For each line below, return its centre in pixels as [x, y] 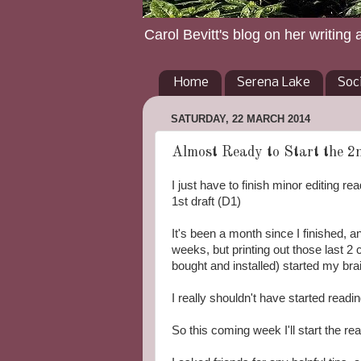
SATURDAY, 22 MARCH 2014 [241, 119]
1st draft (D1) [206, 201]
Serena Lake [273, 83]
